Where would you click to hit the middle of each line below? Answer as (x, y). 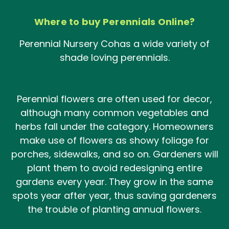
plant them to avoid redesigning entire (114, 168)
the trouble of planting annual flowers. (114, 209)
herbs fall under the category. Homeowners (114, 126)
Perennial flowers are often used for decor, (114, 99)
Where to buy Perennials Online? (114, 21)
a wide (147, 43)
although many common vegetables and (114, 112)
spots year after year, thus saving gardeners (114, 195)
